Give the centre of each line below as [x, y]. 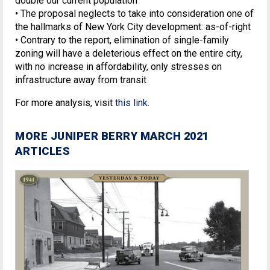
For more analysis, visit [65, 102]
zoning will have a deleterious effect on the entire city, [129, 53]
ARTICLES [42, 151]
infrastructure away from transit [81, 80]
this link [131, 102]
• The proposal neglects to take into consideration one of [134, 13]
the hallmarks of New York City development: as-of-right [133, 27]
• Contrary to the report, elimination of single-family [122, 40]
